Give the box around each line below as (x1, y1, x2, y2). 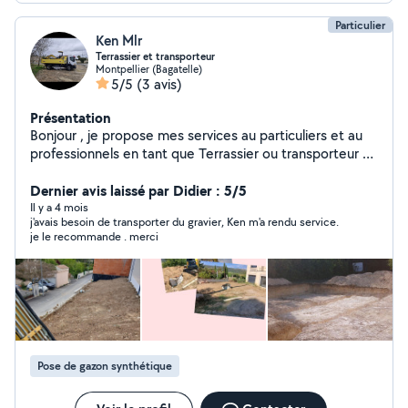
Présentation (30, 107, 111, 127)
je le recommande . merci (30, 229, 158, 244)
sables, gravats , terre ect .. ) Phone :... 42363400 (211, 162, 338, 181)
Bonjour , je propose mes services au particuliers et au (30, 126, 87, 145)
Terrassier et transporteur (96, 49, 215, 64)
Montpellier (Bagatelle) (96, 62, 202, 76)
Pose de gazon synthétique (37, 358, 172, 373)
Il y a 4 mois (30, 199, 88, 215)
